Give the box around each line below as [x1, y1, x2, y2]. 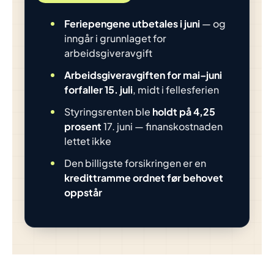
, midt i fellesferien [133, 83, 219, 96]
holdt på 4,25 [152, 105, 215, 118]
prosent [64, 120, 102, 133]
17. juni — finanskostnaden [102, 120, 223, 133]
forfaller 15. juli [64, 83, 133, 96]
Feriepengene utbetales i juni [64, 17, 200, 30]
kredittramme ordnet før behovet [64, 171, 223, 184]
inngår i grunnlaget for [64, 32, 166, 45]
